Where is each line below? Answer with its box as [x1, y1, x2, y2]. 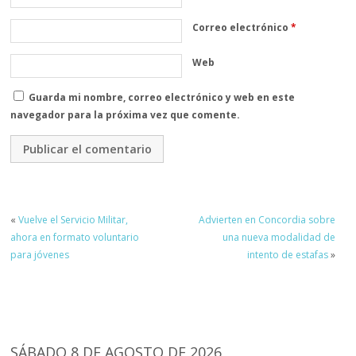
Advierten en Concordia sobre [198, 213, 335, 227]
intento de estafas [246, 248, 328, 262]
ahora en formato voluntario [10, 230, 140, 245]
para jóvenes [10, 248, 70, 262]
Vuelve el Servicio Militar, [18, 213, 129, 227]
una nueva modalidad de [222, 230, 335, 245]
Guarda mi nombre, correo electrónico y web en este [29, 91, 296, 105]
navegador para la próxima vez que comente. [10, 108, 241, 122]
